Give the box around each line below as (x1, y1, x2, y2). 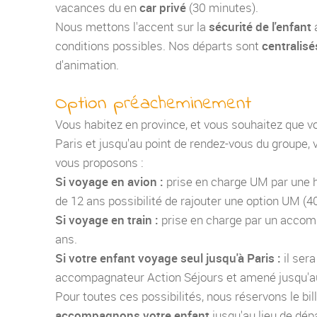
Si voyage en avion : (55, 173, 166, 190)
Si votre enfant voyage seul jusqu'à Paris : (55, 250, 284, 267)
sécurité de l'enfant (209, 18, 314, 35)
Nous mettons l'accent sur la (55, 18, 209, 35)
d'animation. (55, 57, 119, 74)
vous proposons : (55, 154, 144, 171)
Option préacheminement (55, 90, 251, 118)
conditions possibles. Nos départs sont (55, 38, 262, 54)
